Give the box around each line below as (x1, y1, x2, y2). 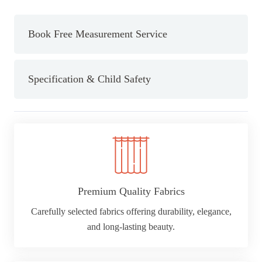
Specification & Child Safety (28, 73, 151, 85)
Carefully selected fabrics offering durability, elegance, (30, 206, 232, 217)
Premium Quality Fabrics (77, 185, 185, 198)
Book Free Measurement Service (28, 27, 167, 40)
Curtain (14, 24, 42, 35)
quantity (14, 70, 44, 80)
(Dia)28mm (14, 54, 57, 65)
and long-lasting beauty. (87, 222, 175, 232)
